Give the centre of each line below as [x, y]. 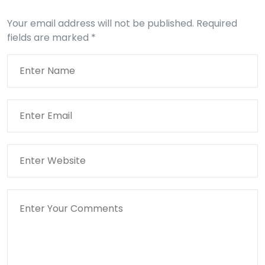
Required [217, 23]
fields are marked [49, 37]
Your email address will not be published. [101, 23]
